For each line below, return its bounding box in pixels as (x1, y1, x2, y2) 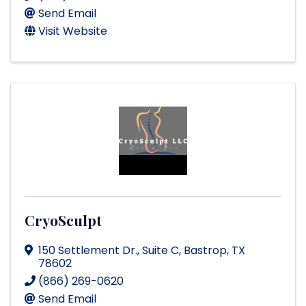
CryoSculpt (25, 210, 102, 230)
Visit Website (38, 23, 107, 40)
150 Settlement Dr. (38, 242, 137, 259)
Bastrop (184, 242, 227, 259)
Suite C (142, 242, 179, 259)
